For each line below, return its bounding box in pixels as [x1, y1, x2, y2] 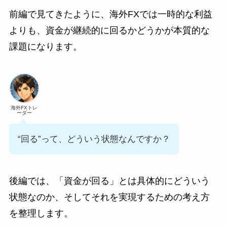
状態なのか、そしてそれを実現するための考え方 [9, 192, 210, 202]
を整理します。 [9, 208, 73, 218]
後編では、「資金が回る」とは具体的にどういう [9, 175, 210, 186]
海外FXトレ [11, 105, 38, 111]
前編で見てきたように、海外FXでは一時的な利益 [9, 9, 212, 20]
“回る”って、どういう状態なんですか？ [17, 134, 170, 144]
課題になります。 [9, 42, 82, 52]
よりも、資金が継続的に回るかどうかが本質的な [9, 25, 210, 36]
